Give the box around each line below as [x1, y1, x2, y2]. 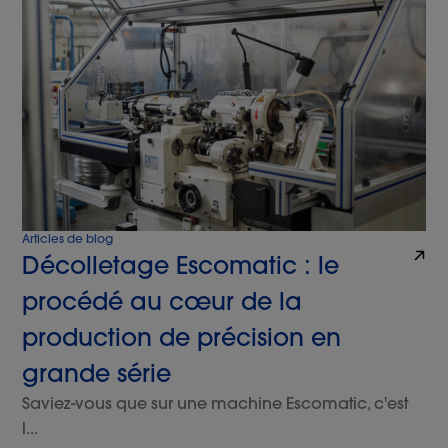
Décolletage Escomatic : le [22, 250, 340, 281]
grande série [22, 358, 172, 389]
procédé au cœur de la [22, 286, 303, 317]
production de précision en [22, 322, 342, 353]
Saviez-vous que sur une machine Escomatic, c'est [22, 393, 409, 414]
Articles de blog [22, 231, 114, 247]
